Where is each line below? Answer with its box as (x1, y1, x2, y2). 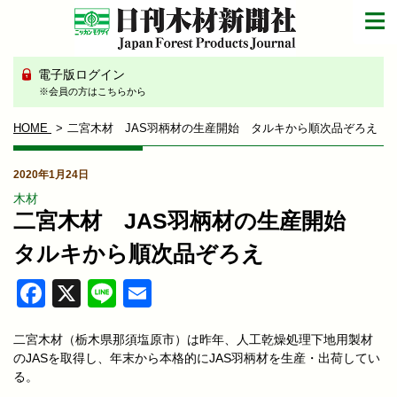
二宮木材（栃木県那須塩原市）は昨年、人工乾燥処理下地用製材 (13, 331, 373, 346)
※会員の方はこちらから (38, 85, 146, 97)
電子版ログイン (35, 66, 125, 82)
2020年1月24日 (13, 167, 89, 181)
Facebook (45, 276, 171, 309)
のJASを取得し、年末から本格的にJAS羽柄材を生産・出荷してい (13, 350, 380, 365)
